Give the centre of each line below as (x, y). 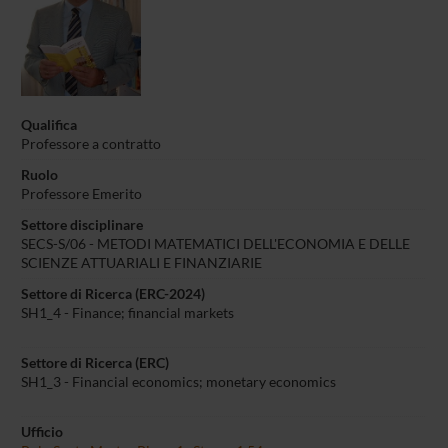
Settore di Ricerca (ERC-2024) (112, 294)
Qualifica (48, 125)
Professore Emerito (81, 194)
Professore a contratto (90, 144)
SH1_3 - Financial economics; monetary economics (178, 382)
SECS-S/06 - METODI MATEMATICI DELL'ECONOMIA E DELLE (215, 244)
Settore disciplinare (81, 225)
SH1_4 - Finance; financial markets (127, 313)
